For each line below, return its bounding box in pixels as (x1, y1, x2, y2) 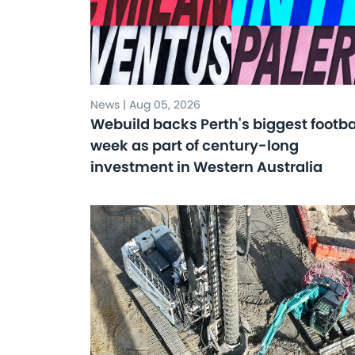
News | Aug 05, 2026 (90, 97, 200, 113)
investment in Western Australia (90, 157, 323, 177)
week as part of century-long (90, 136, 299, 155)
